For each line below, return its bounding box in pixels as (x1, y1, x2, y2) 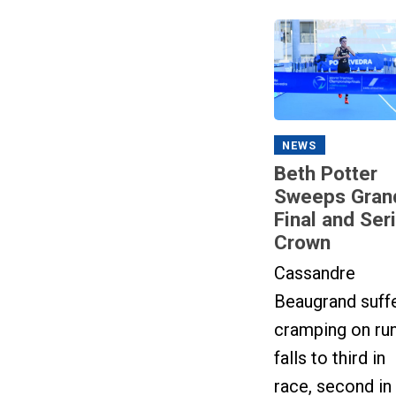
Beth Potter (273, 161, 377, 185)
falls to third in (273, 346, 385, 369)
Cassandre (273, 262, 355, 284)
